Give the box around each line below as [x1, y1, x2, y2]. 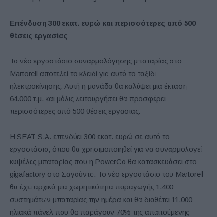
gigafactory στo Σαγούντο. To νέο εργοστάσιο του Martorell [10, 170, 203, 178]
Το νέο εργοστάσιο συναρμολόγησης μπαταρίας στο [10, 56, 182, 65]
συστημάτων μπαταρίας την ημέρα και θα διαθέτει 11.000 [10, 195, 192, 203]
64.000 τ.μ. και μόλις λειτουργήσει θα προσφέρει [10, 94, 166, 103]
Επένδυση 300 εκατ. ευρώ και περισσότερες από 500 [10, 18, 196, 27]
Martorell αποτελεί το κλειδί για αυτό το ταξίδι [10, 69, 156, 77]
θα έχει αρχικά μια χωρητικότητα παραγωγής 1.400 [10, 182, 173, 191]
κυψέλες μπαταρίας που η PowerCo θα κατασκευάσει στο [10, 157, 197, 166]
